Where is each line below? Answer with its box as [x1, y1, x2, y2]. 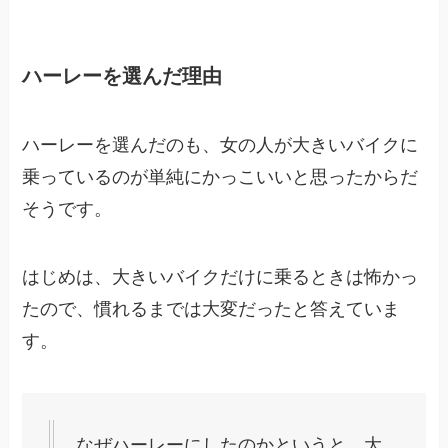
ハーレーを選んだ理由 [22, 64, 223, 87]
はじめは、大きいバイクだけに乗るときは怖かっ [22, 266, 419, 287]
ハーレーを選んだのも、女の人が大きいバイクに [22, 135, 419, 156]
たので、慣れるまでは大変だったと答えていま [22, 298, 401, 319]
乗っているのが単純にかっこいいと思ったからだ [22, 167, 419, 188]
